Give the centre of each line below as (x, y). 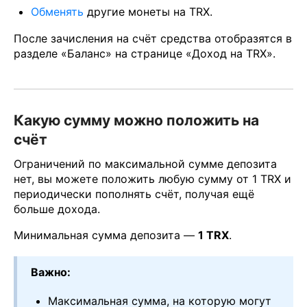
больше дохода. (57, 209)
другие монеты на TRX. (148, 12)
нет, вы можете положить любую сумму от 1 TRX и (152, 179)
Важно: (52, 272)
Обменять (57, 12)
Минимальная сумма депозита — (106, 235)
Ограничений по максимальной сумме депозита (145, 164)
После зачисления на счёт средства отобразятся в (153, 39)
